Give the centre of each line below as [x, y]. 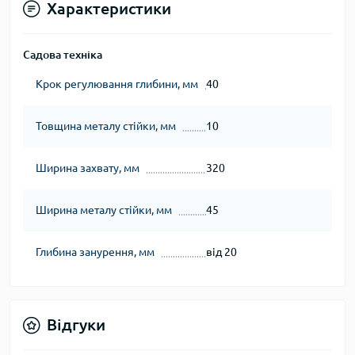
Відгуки [76, 324]
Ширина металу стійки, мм [104, 210]
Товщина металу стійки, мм [106, 126]
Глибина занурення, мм [95, 252]
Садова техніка [63, 55]
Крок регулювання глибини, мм [117, 84]
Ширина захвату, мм [88, 168]
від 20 [221, 252]
